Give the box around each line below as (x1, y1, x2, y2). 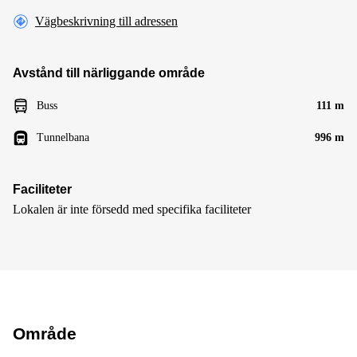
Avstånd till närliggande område (13, 65, 205, 80)
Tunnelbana (37, 131, 89, 143)
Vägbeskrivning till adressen (35, 14, 178, 28)
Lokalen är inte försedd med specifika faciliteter (13, 202, 251, 216)
